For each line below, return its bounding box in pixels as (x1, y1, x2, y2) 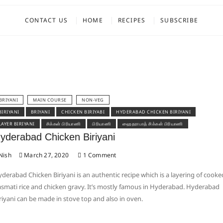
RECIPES (117, 16, 146, 24)
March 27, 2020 (22, 151, 69, 159)
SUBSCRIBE (160, 16, 199, 24)
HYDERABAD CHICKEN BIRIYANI (116, 109, 191, 115)
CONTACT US (24, 16, 68, 24)
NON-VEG (82, 97, 104, 103)
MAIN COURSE (33, 97, 67, 103)
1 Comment (81, 151, 116, 159)
